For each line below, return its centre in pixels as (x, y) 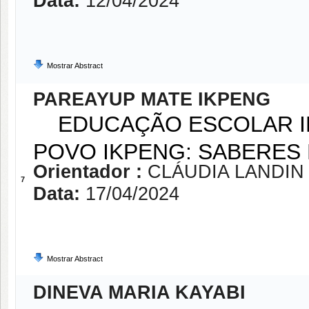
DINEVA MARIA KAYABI (139, 292)
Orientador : (90, 172)
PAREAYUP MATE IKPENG (152, 99)
